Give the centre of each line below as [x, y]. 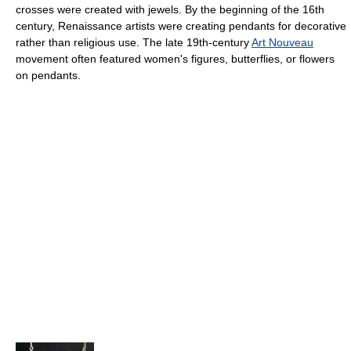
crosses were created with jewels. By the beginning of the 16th [170, 9]
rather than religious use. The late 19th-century [134, 42]
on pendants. [48, 75]
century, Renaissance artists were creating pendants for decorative [181, 26]
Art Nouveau [282, 42]
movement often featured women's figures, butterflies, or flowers [175, 59]
